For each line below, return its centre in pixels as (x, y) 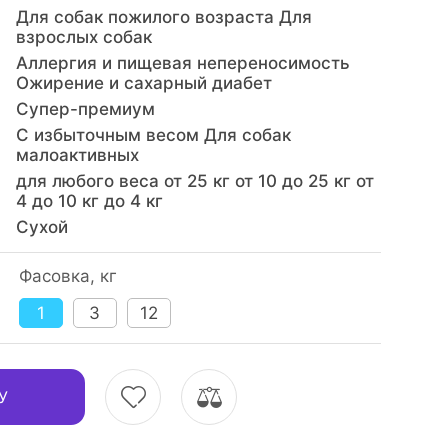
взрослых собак (83, 37)
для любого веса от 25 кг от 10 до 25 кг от (194, 181)
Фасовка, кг (67, 276)
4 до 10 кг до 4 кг (89, 201)
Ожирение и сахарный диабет (143, 83)
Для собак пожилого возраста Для (163, 17)
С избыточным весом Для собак (153, 135)
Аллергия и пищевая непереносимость (182, 63)
